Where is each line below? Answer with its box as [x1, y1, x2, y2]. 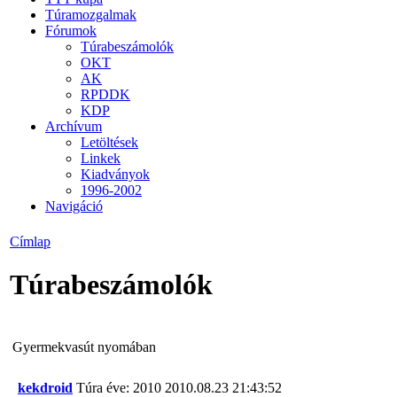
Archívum [45, 118, 102, 134]
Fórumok [45, 22, 97, 38]
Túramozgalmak [45, 6, 136, 22]
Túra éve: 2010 [76, 379, 161, 395]
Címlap [10, 234, 51, 249]
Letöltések [81, 134, 138, 150]
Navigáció [45, 198, 103, 214]
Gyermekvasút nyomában [12, 339, 156, 354]
